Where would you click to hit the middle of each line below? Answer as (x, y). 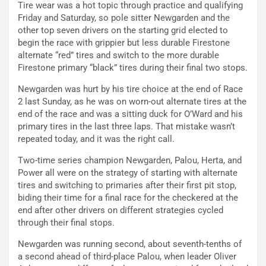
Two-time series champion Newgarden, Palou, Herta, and (130, 161)
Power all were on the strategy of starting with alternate (128, 173)
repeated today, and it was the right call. (96, 139)
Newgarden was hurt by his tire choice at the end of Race (130, 89)
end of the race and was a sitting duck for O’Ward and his (130, 114)
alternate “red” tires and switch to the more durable (118, 56)
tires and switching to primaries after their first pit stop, (127, 186)
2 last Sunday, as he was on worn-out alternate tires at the (132, 102)
